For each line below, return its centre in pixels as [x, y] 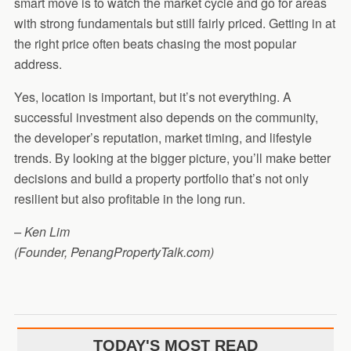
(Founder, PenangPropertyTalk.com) [114, 251]
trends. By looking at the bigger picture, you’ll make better [172, 157]
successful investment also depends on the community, [166, 117]
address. [38, 63]
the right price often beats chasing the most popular [155, 43]
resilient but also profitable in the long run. [129, 198]
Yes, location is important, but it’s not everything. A [152, 96]
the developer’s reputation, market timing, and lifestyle [163, 137]
